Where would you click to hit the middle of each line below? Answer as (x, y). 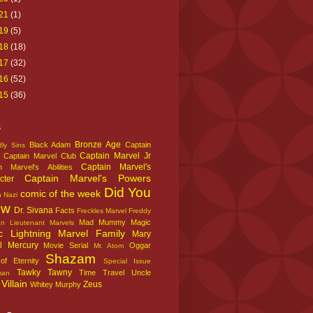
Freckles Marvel (102, 210)
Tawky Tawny (44, 272)
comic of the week (60, 193)
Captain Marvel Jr (116, 155)
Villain (14, 283)
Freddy (140, 210)
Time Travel (102, 272)
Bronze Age (98, 144)
